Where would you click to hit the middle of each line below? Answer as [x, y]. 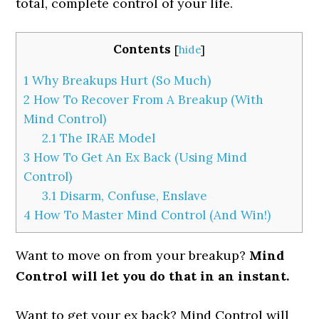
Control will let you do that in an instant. [153, 276]
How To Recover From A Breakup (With [147, 100]
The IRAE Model [106, 138]
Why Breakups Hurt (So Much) [120, 81]
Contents [142, 49]
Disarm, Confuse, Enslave [132, 196]
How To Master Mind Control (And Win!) [151, 215]
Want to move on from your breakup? [133, 256]
